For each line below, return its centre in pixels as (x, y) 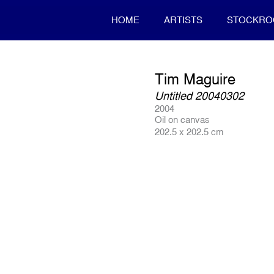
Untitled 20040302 (200, 96)
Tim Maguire (195, 79)
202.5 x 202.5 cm (190, 132)
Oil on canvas (183, 120)
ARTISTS (183, 20)
